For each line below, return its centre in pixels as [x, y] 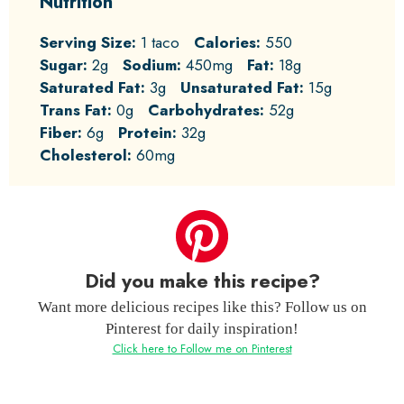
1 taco [160, 42]
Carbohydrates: [206, 110]
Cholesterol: [86, 155]
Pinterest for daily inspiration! [202, 329]
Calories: [227, 42]
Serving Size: [88, 42]
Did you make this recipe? [202, 280]
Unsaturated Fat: [242, 87]
